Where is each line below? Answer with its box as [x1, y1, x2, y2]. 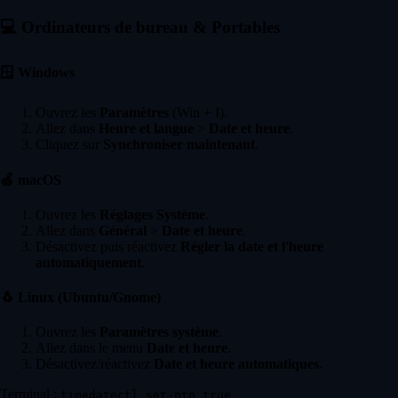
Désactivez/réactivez [36, 356, 154, 372]
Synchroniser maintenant [103, 137, 255, 153]
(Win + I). [169, 105, 227, 121]
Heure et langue [99, 121, 194, 137]
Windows [14, 65, 75, 81]
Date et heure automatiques [154, 356, 319, 372]
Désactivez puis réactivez [36, 238, 180, 254]
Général [99, 222, 147, 238]
